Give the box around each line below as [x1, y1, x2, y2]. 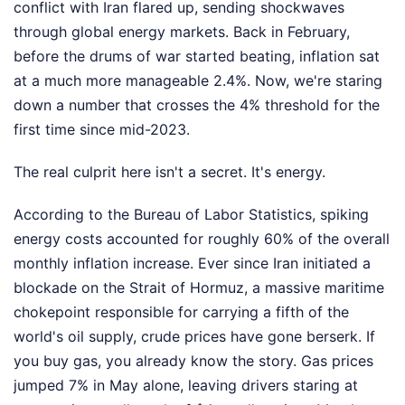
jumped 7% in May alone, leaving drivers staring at [14, 376, 358, 395]
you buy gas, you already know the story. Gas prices [14, 352, 373, 371]
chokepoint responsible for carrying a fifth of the [14, 303, 349, 322]
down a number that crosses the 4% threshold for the [14, 96, 380, 115]
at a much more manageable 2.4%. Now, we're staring [14, 71, 382, 90]
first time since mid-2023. [14, 120, 190, 139]
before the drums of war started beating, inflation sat [14, 47, 380, 66]
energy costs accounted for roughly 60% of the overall [14, 230, 390, 249]
